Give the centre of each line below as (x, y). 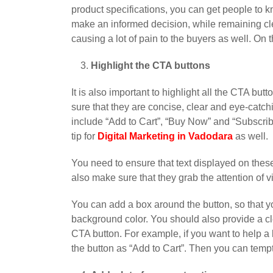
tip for (84, 136)
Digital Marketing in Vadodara (165, 136)
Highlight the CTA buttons (151, 66)
